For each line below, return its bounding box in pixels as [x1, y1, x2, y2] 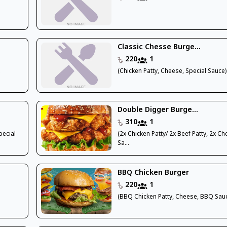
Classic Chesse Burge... [118, 42, 201, 52]
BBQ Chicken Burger [118, 168, 190, 178]
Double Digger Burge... [118, 105, 199, 115]
